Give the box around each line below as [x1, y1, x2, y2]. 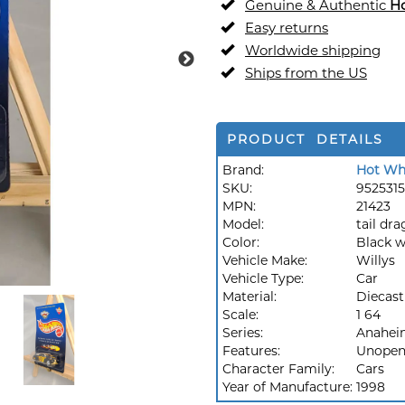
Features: [222, 343, 284, 359]
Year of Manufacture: [222, 379, 356, 395]
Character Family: [222, 361, 338, 377]
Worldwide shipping [245, 42, 381, 59]
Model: [222, 216, 268, 232]
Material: [222, 288, 280, 305]
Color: [222, 234, 263, 250]
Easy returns [245, 19, 328, 36]
